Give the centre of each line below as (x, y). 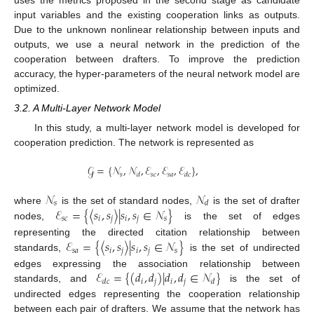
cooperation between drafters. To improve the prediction (157, 59)
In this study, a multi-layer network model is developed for (167, 128)
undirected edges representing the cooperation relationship (157, 293)
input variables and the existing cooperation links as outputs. (157, 15)
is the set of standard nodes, (127, 200)
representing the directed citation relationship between (157, 232)
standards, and (55, 279)
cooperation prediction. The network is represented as (134, 143)
